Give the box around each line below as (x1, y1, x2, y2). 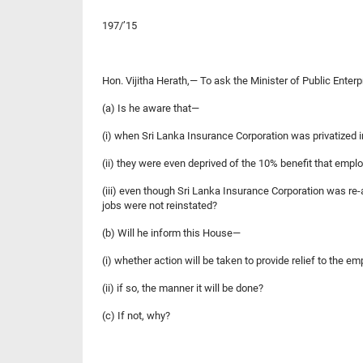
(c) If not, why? (102, 309, 170, 322)
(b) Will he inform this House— (102, 226, 241, 239)
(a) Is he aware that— (102, 101, 199, 114)
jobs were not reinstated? (102, 199, 217, 211)
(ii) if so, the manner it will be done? (102, 281, 263, 294)
